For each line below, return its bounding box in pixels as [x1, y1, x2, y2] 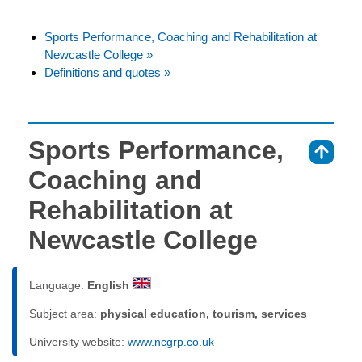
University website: [29, 335, 128, 348]
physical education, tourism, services [100, 306, 307, 320]
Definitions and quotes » [44, 65, 170, 79]
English [87, 278, 133, 292]
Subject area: [29, 306, 100, 320]
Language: [29, 278, 87, 292]
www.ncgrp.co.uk [128, 335, 214, 348]
